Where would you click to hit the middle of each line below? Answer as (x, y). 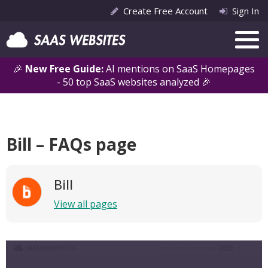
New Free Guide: (66, 69)
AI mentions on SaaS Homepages (180, 69)
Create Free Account (165, 11)
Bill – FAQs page (71, 144)
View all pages (86, 204)
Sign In (246, 11)
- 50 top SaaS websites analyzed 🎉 (134, 82)
